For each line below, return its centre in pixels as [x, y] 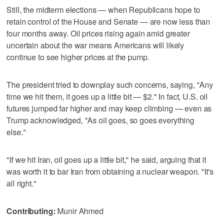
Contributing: [31, 211]
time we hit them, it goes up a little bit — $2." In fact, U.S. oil [107, 96]
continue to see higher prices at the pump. [78, 57]
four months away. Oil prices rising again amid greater [98, 33]
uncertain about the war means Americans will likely [95, 45]
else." [16, 132]
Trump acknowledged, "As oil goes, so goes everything [101, 120]
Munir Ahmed [79, 211]
